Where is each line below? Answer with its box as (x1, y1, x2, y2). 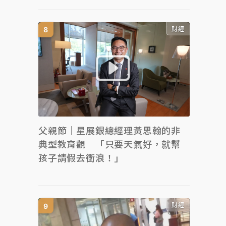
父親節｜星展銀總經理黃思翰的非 (38, 126, 181, 136)
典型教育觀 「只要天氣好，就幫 (38, 139, 181, 150)
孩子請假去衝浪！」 (38, 153, 124, 163)
